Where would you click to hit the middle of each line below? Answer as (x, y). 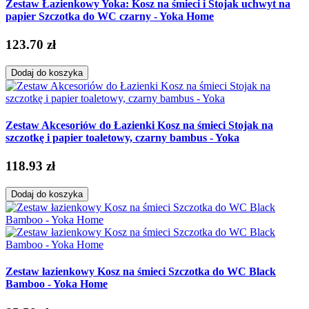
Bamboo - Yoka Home (57, 284)
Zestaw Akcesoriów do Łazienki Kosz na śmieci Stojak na (139, 125)
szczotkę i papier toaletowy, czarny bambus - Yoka (122, 137)
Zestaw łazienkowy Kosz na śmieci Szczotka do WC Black (141, 272)
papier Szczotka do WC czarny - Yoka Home (110, 16)
